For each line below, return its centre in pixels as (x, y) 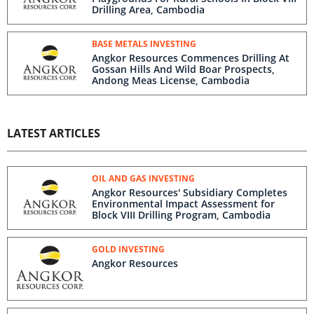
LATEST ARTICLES (54, 133)
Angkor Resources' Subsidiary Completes (190, 192)
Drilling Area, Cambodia (148, 9)
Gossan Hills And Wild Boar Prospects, (183, 69)
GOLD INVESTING (128, 249)
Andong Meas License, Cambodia (171, 80)
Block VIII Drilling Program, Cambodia (181, 215)
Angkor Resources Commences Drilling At (191, 58)
